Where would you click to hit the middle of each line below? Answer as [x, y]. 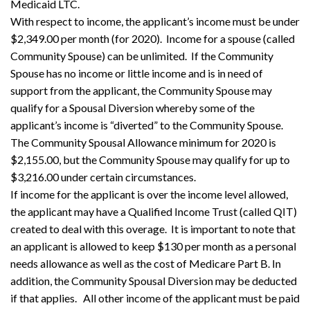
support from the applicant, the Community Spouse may [141, 90]
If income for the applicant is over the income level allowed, [149, 194]
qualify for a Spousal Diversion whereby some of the [133, 107]
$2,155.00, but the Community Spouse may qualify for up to [150, 159]
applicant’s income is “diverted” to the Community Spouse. [148, 125]
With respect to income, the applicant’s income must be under [155, 21]
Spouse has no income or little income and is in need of [137, 73]
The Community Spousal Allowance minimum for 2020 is [143, 142]
